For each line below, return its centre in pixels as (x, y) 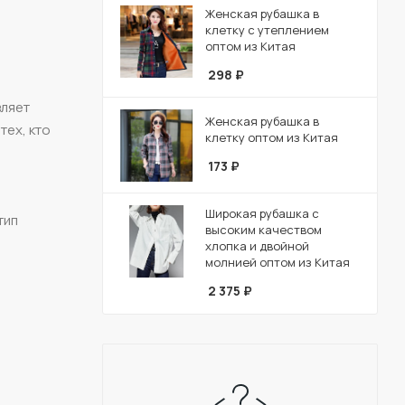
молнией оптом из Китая (278, 262)
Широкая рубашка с (262, 213)
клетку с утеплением (267, 29)
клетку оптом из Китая (272, 138)
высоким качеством (264, 229)
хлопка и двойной (257, 245)
